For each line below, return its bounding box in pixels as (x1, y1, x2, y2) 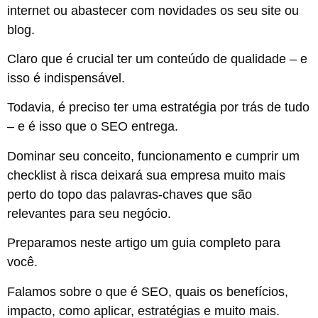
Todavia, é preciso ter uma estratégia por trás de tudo (7, 100, 309, 115)
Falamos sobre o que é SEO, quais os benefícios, (7, 284, 288, 299)
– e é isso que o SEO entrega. (7, 119, 178, 134)
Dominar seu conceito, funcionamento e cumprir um (7, 148, 300, 163)
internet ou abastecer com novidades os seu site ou (7, 3, 299, 18)
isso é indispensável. (7, 71, 125, 86)
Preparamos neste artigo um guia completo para (7, 236, 280, 251)
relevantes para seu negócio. (7, 206, 171, 221)
